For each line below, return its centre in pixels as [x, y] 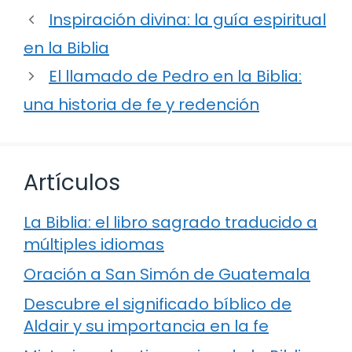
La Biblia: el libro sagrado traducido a [170, 223]
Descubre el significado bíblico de [158, 304]
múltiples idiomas [94, 245]
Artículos [72, 183]
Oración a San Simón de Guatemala [167, 275]
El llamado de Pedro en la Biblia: [175, 77]
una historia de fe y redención [141, 105]
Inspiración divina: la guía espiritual [187, 20]
